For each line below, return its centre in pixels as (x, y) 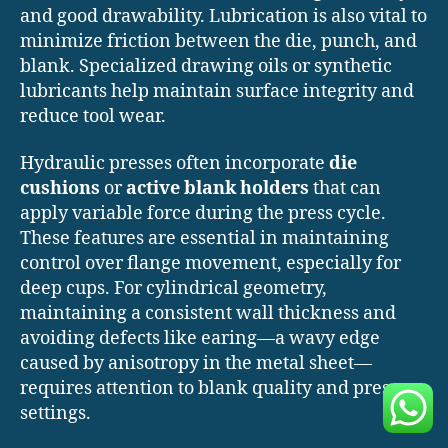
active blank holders (217, 189)
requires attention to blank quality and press (209, 389)
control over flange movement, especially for (210, 264)
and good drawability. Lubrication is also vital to (223, 16)
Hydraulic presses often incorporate (174, 164)
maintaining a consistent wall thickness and (208, 314)
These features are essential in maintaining (204, 239)
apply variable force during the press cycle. (203, 214)
